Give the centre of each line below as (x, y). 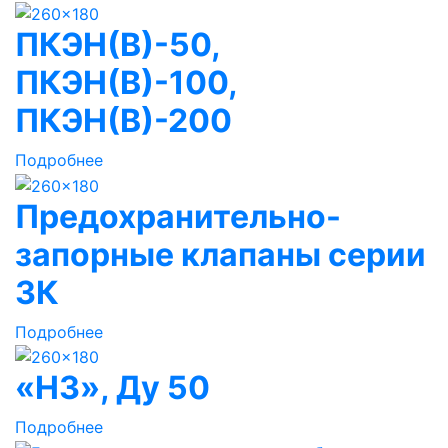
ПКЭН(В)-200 (123, 120)
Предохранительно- (178, 216)
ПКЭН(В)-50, (117, 44)
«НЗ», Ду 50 (112, 388)
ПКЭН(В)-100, (126, 82)
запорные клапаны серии (220, 254)
